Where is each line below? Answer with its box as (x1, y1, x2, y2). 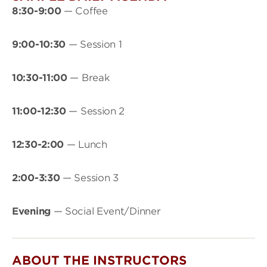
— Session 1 (68, 38, 122, 50)
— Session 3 (60, 172, 119, 184)
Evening (12, 205, 54, 217)
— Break (70, 72, 110, 83)
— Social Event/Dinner (53, 205, 161, 217)
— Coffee (61, 5, 108, 17)
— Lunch (66, 138, 107, 150)
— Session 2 (69, 105, 125, 117)
